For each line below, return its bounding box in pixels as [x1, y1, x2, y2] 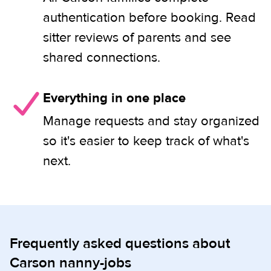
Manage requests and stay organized [43, 113, 260, 129]
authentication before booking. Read [43, 9, 256, 26]
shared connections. [43, 49, 160, 66]
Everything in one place [43, 90, 186, 106]
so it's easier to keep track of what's [43, 132, 249, 149]
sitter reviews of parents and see [43, 29, 231, 46]
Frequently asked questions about [10, 234, 230, 253]
